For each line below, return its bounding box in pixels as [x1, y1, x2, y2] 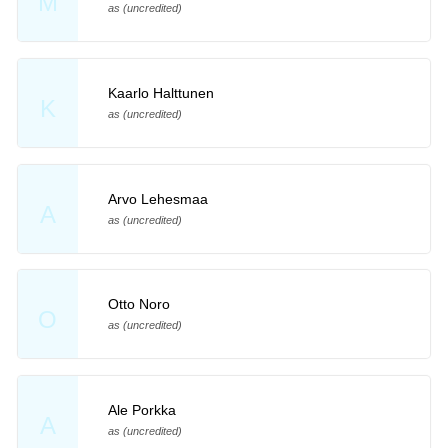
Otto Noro [107, 296, 170, 313]
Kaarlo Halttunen [107, 84, 214, 101]
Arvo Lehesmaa [107, 190, 208, 207]
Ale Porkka [107, 402, 176, 419]
